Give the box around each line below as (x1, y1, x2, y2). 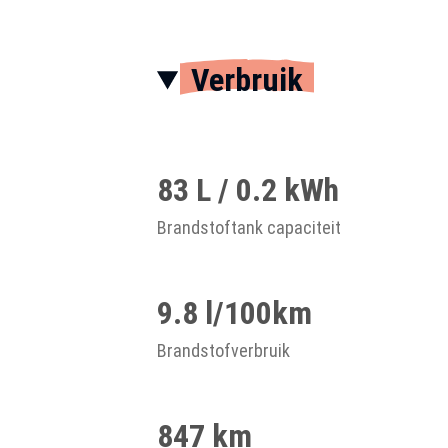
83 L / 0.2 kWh (157, 171, 339, 209)
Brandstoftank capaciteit (157, 217, 341, 238)
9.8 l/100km (157, 294, 312, 332)
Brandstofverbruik (157, 340, 290, 361)
